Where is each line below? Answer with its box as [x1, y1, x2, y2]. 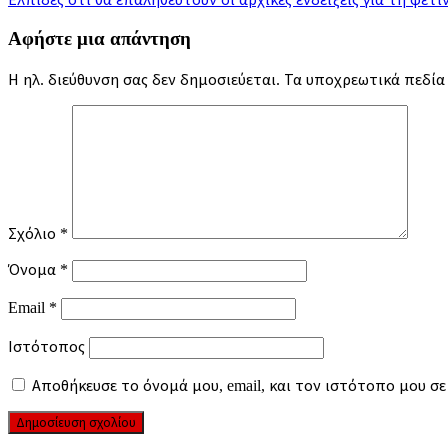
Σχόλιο [8, 224, 60, 242]
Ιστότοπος [8, 337, 85, 355]
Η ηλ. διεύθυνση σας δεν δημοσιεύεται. [8, 70, 280, 88]
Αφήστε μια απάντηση [8, 27, 191, 49]
